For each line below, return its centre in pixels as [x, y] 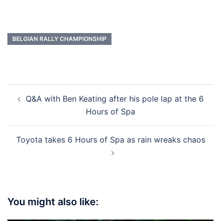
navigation [37, 105]
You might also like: [53, 202]
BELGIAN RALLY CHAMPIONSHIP [59, 39]
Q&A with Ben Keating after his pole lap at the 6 [114, 99]
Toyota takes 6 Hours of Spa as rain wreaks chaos [110, 140]
